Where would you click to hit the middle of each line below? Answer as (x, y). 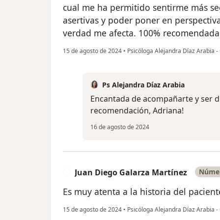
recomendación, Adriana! (137, 110)
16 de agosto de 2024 (120, 127)
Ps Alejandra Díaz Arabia (143, 84)
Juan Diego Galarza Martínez (131, 172)
